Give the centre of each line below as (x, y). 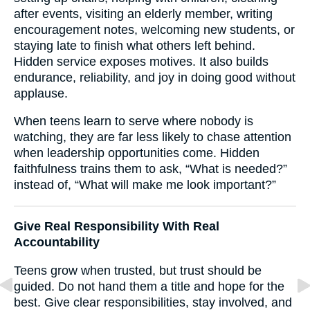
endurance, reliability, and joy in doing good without (155, 77)
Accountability (57, 243)
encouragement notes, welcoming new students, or (154, 29)
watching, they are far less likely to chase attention (153, 137)
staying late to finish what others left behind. (135, 45)
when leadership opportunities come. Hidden (137, 153)
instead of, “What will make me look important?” (145, 185)
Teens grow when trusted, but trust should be (138, 270)
